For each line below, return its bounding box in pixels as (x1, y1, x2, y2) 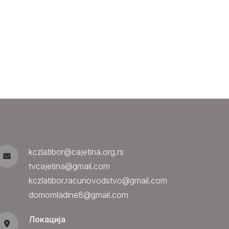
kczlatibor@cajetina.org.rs (28, 147, 124, 157)
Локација (28, 214, 65, 224)
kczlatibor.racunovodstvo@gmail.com (28, 175, 167, 186)
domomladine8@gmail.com (28, 190, 128, 200)
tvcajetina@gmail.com (28, 161, 110, 171)
